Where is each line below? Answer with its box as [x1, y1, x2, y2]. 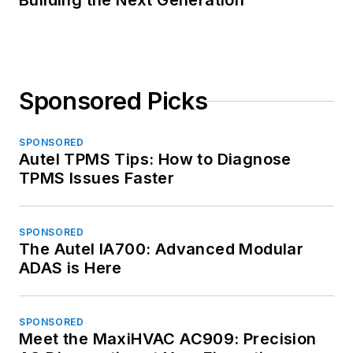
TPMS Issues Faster [19, 169, 175, 188]
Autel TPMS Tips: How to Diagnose [19, 150, 292, 169]
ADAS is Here [19, 258, 122, 278]
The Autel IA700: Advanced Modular [19, 240, 304, 259]
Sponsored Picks [19, 87, 208, 116]
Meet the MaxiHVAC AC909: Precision [19, 329, 317, 349]
